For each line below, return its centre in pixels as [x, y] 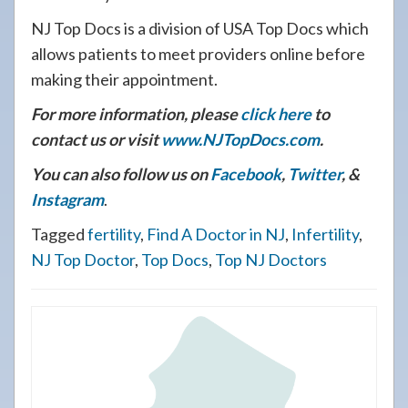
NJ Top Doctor [83, 260]
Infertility [325, 234]
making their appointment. [124, 79]
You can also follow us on [121, 174]
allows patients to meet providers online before [198, 54]
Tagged [59, 234]
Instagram [67, 199]
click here [276, 114]
